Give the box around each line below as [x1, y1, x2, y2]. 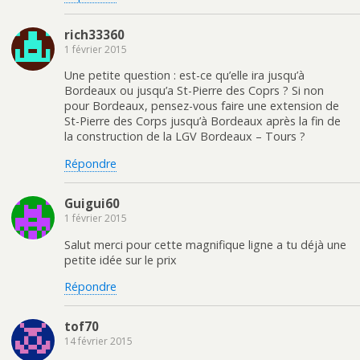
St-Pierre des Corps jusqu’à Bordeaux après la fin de [64, 113, 341, 129]
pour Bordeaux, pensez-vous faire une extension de [64, 98, 339, 114]
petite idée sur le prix [64, 252, 177, 268]
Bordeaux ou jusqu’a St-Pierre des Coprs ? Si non [64, 83, 324, 99]
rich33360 [64, 26, 125, 43]
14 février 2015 [64, 334, 133, 349]
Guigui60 [64, 195, 120, 212]
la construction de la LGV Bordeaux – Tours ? [64, 129, 305, 145]
